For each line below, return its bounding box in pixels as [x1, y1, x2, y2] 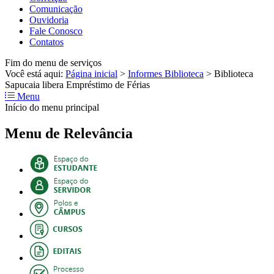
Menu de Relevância [5, 125, 133, 141]
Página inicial [65, 68, 117, 79]
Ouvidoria [29, 14, 68, 25]
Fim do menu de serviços [5, 57, 102, 68]
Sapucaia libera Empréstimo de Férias [5, 79, 150, 90]
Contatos [29, 36, 64, 47]
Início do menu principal [5, 102, 99, 113]
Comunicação [29, 3, 83, 14]
